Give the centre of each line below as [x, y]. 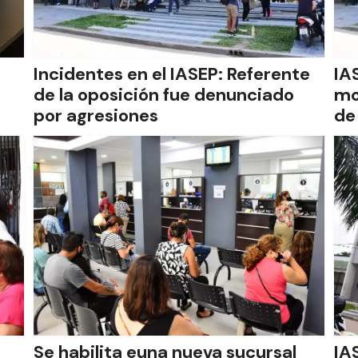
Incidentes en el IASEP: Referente [171, 74]
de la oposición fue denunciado [163, 95]
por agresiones [95, 115]
